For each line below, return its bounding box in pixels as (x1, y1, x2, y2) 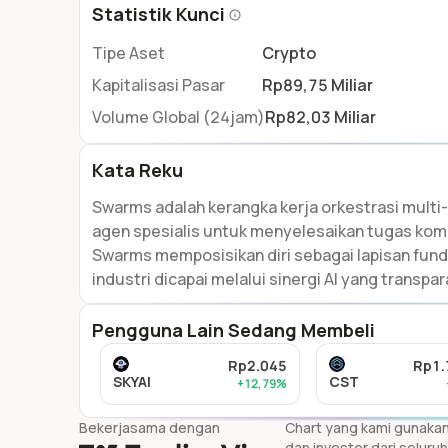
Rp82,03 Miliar (265, 106, 376, 128)
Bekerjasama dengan (79, 418, 220, 437)
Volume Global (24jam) (92, 106, 265, 128)
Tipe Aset (92, 42, 165, 64)
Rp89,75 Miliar (262, 74, 373, 96)
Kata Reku (92, 158, 183, 182)
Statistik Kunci (92, 2, 225, 26)
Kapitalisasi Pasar (92, 74, 225, 96)
